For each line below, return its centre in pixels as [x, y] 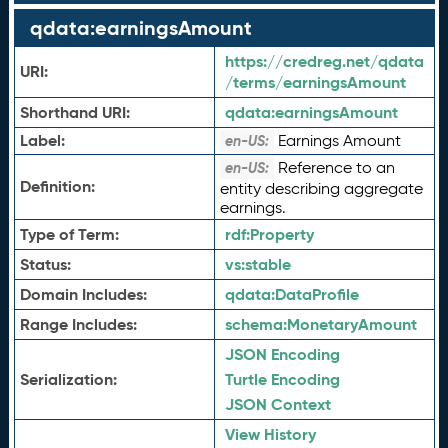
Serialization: [68, 379]
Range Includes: [78, 324]
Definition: [57, 186]
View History [270, 434]
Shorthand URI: [74, 112]
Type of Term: [69, 234]
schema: [255, 324]
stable [267, 264]
